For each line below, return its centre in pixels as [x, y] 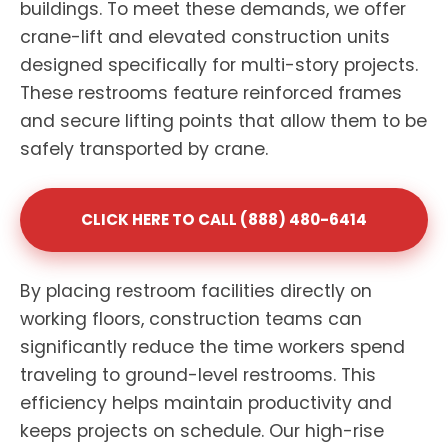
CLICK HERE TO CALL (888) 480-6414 [224, 219]
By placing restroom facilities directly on [196, 291]
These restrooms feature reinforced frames [211, 93]
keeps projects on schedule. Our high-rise [202, 431]
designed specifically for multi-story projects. [219, 65]
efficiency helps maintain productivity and [206, 403]
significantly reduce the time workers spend [212, 347]
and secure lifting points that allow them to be [223, 121]
